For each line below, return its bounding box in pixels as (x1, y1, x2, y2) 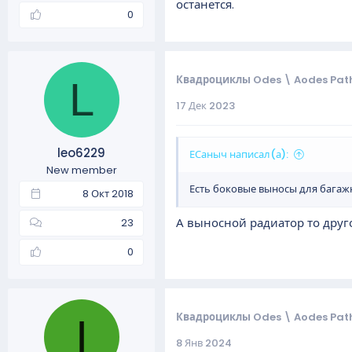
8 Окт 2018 (82, 185, 134, 201)
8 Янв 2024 (176, 335, 232, 350)
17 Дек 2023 (176, 98, 235, 113)
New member (46, 162, 117, 178)
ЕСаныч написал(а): (189, 147, 288, 162)
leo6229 (57, 144, 105, 161)
